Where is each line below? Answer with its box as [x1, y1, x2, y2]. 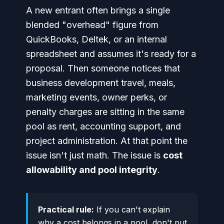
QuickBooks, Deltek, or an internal [26, 34, 167, 44]
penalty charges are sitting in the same [26, 106, 184, 117]
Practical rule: [38, 204, 94, 214]
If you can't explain [94, 204, 170, 214]
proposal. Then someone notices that [26, 63, 180, 73]
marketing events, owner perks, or [26, 92, 167, 102]
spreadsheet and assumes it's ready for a [26, 48, 196, 59]
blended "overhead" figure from [26, 19, 158, 30]
